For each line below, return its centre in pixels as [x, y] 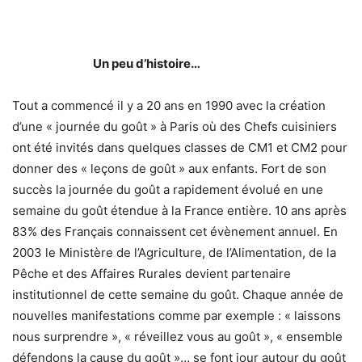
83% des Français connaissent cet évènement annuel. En [175, 232]
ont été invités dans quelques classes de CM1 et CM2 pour [180, 148]
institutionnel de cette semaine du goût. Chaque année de [178, 295]
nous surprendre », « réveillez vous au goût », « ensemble [177, 337]
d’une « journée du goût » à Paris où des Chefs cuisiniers [175, 127]
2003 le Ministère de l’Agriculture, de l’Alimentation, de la [174, 253]
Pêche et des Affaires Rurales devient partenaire [152, 274]
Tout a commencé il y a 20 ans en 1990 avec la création [169, 106]
